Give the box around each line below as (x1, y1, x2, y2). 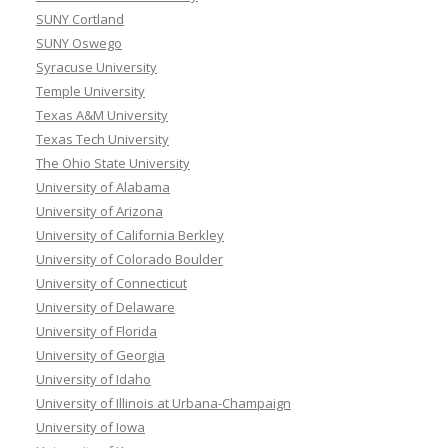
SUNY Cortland (36, 9, 124, 28)
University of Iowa (36, 417, 145, 436)
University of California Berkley (36, 225, 224, 244)
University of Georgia (36, 345, 165, 364)
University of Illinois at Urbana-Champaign (36, 393, 291, 412)
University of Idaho (36, 369, 151, 388)
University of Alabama (36, 177, 170, 196)
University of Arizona (36, 201, 163, 220)
